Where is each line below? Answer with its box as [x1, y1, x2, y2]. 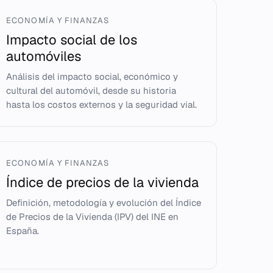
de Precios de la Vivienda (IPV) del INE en [6, 211, 179, 222]
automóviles [6, 48, 82, 65]
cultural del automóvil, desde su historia [6, 85, 177, 96]
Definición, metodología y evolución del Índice [6, 197, 202, 208]
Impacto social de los [6, 31, 138, 48]
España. [6, 225, 40, 236]
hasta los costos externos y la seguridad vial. [6, 99, 197, 110]
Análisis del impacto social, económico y [6, 71, 179, 82]
